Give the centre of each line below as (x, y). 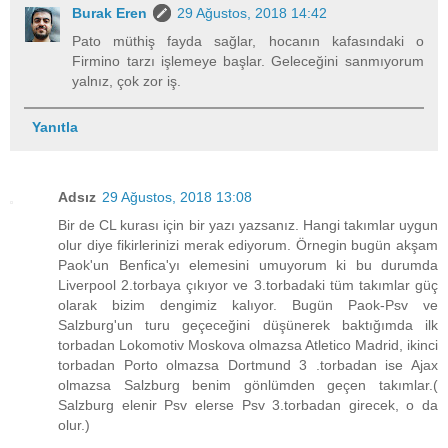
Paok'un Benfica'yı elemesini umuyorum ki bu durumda (248, 264)
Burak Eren (110, 13)
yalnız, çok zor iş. (127, 81)
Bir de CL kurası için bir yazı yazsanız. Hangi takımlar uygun (248, 224)
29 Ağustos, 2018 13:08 (177, 196)
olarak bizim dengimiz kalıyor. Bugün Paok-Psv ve (248, 304)
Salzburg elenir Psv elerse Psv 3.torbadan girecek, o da (248, 404)
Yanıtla (54, 126)
